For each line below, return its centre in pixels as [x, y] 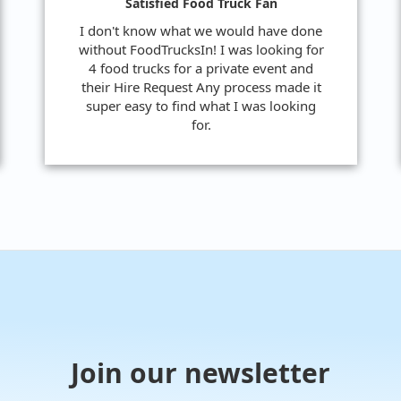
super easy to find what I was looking [201, 105]
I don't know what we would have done [201, 30]
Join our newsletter [200, 372]
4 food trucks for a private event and [201, 68]
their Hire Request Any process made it [201, 86]
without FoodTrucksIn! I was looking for [201, 49]
